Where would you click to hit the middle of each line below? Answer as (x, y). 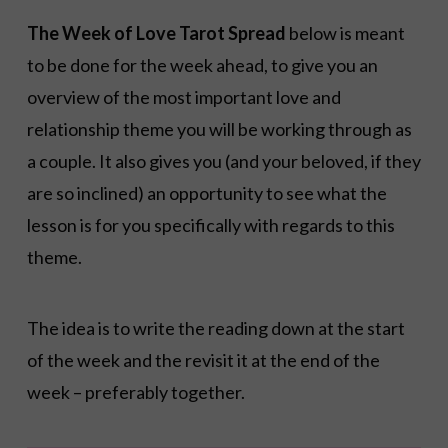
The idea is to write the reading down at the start (215, 328)
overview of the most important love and (183, 97)
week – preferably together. (135, 392)
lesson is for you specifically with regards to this (210, 225)
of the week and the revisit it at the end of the (203, 360)
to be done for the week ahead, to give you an (202, 65)
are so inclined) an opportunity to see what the (206, 193)
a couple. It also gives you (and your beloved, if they (223, 161)
